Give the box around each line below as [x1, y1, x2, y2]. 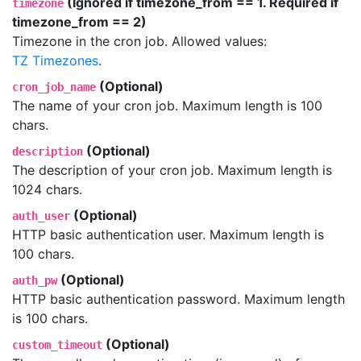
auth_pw [12, 274, 57, 287]
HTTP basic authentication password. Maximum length [12, 291, 345, 307]
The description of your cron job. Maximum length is [12, 162, 332, 178]
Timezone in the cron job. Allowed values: [12, 33, 267, 49]
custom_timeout [12, 338, 102, 351]
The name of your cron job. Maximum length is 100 [12, 98, 322, 114]
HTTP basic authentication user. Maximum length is [12, 226, 324, 243]
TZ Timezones [12, 52, 98, 68]
